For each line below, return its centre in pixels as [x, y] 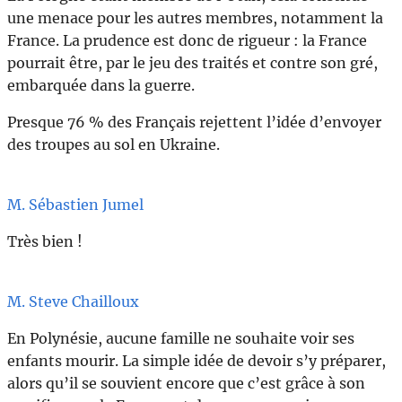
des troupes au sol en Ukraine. [114, 145]
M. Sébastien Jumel [75, 205]
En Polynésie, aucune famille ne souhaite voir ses [181, 338]
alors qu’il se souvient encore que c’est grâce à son [186, 383]
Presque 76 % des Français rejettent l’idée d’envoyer [194, 122]
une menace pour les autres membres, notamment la [195, 18]
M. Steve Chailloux [73, 301]
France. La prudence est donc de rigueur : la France [187, 41]
